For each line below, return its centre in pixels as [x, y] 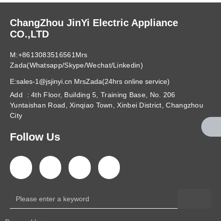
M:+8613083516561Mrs [49, 55]
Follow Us [35, 137]
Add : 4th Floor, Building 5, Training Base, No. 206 [93, 94]
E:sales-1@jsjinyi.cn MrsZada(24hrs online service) [90, 81]
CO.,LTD [29, 34]
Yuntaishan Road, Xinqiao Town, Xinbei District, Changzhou [107, 105]
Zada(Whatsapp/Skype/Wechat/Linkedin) [76, 65]
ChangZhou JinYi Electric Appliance [94, 22]
